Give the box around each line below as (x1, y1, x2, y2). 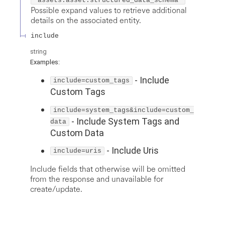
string (30, 47, 47, 55)
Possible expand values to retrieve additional (31, 6, 187, 16)
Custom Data (50, 127, 104, 138)
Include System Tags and (76, 116, 179, 127)
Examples (30, 58, 58, 66)
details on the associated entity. (31, 16, 141, 26)
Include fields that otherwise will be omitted (30, 164, 185, 174)
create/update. (30, 184, 82, 194)
